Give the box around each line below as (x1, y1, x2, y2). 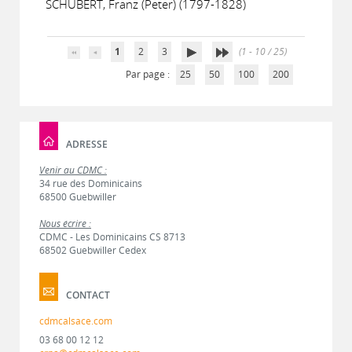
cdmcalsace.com (39, 314, 112, 328)
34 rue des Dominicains (39, 177, 142, 190)
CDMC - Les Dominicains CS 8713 (39, 230, 185, 244)
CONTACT (66, 288, 110, 302)
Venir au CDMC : (39, 163, 107, 177)
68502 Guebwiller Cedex (39, 244, 146, 257)
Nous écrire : (39, 217, 91, 230)
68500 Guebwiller (39, 190, 116, 203)
